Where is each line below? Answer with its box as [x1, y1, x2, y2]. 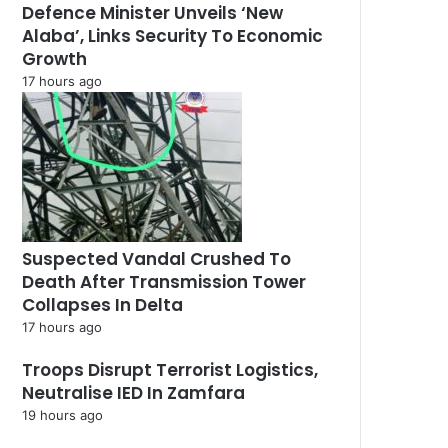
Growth [22, 47, 87, 72]
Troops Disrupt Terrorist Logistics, [22, 358, 318, 383]
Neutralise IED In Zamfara [22, 381, 245, 406]
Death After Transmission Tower [22, 270, 306, 295]
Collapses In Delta [22, 293, 183, 318]
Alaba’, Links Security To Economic [22, 24, 323, 49]
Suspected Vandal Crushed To [22, 247, 291, 272]
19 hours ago [22, 407, 103, 424]
